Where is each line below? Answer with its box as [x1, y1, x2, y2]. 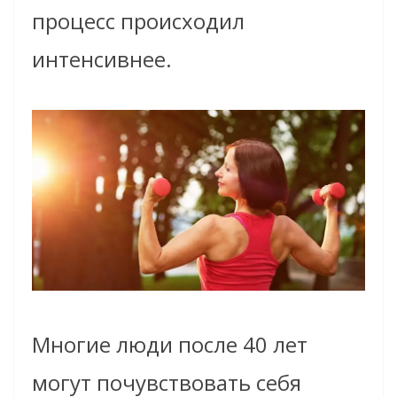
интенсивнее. [32, 44, 172, 74]
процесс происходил [32, 6, 245, 36]
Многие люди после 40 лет [32, 330, 307, 360]
